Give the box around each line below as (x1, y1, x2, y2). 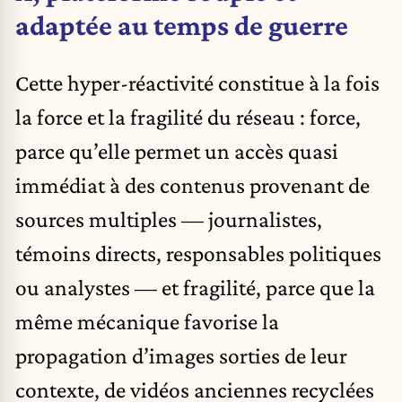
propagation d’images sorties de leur (15, 342, 347, 368)
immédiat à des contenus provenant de (15, 171, 370, 197)
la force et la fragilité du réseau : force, (15, 103, 361, 129)
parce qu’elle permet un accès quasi (15, 137, 338, 163)
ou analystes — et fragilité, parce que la (15, 274, 375, 300)
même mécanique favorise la (15, 308, 279, 334)
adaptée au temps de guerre (15, 9, 348, 42)
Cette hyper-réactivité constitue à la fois (15, 69, 380, 95)
